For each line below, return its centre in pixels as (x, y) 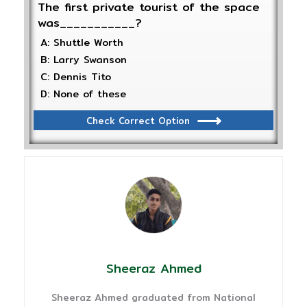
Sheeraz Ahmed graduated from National (153, 298)
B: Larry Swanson (84, 60)
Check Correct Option (138, 120)
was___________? (90, 23)
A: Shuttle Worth (82, 43)
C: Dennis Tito (76, 77)
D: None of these (83, 94)
